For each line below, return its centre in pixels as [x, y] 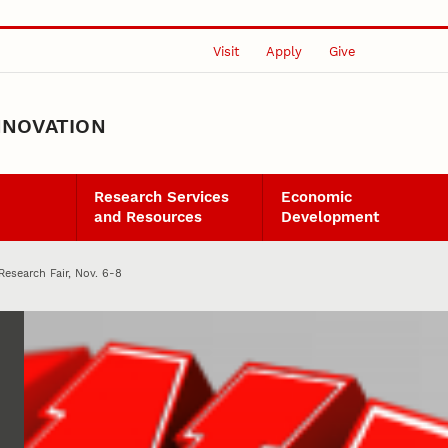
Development [329, 217]
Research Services [162, 197]
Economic [316, 197]
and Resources [148, 217]
